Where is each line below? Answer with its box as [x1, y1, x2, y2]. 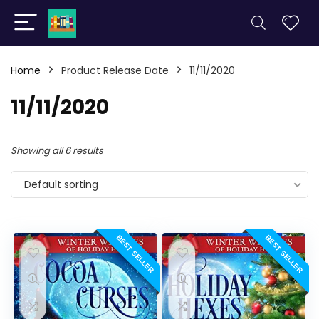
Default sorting [24, 177, 98, 192]
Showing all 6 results [11, 144, 103, 157]
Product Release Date [61, 63, 169, 78]
